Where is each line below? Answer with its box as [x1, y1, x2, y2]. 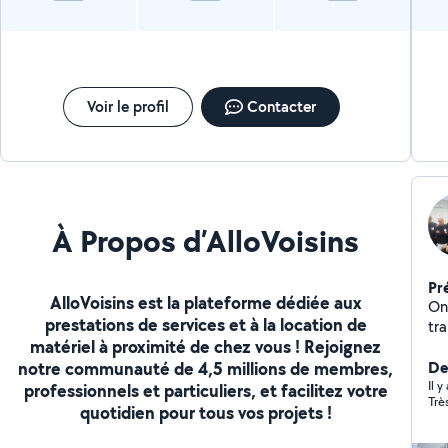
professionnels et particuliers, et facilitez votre [23, 377, 388, 403]
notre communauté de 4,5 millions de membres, [18, 355, 394, 381]
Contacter [247, 96, 317, 117]
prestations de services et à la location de [44, 311, 367, 337]
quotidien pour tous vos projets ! [79, 399, 332, 425]
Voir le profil [87, 96, 170, 117]
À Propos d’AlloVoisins [52, 218, 360, 262]
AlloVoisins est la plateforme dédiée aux [49, 289, 362, 315]
